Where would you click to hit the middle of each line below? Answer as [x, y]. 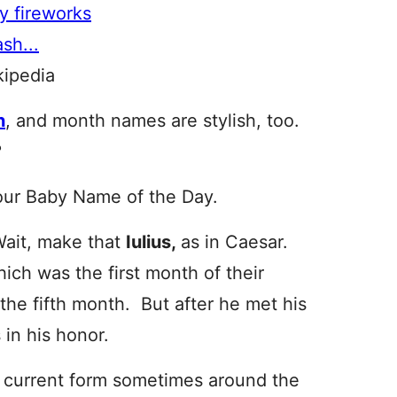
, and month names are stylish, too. [155, 121]
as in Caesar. [237, 242]
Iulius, [153, 242]
